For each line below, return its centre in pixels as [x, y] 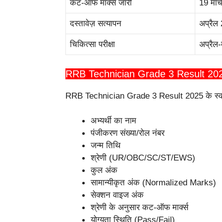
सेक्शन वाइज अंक [117, 195]
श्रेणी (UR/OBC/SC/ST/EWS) [143, 158]
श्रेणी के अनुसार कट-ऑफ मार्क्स [139, 208]
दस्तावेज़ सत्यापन [96, 24]
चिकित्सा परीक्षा [92, 45]
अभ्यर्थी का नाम [113, 121]
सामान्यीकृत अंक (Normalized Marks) [153, 183]
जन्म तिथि [106, 146]
